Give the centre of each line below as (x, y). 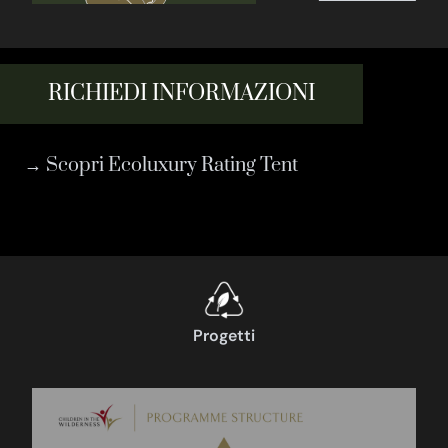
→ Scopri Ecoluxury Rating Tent (161, 165)
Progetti (223, 335)
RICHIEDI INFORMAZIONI (181, 93)
